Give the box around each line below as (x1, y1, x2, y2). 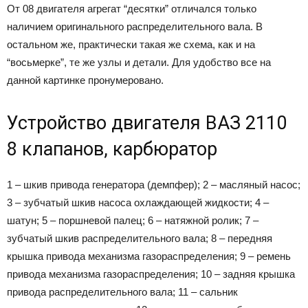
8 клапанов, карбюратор (7, 137, 217, 160)
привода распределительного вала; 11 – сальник (7, 285, 238, 298)
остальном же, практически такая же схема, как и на (7, 38, 255, 50)
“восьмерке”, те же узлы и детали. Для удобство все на (7, 56, 271, 68)
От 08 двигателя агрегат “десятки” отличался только (7, 2, 256, 14)
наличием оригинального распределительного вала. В (7, 20, 263, 32)
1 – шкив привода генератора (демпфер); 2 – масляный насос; (7, 178, 300, 190)
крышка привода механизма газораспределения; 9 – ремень (7, 250, 291, 262)
